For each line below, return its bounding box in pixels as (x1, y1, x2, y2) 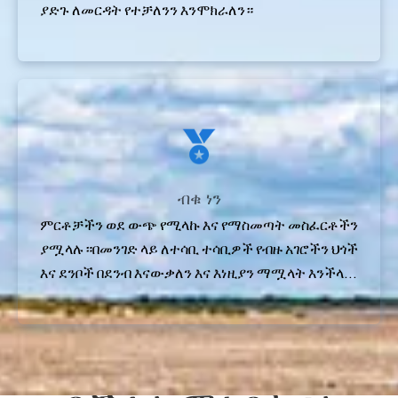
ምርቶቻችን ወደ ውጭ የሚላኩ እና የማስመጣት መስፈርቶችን (40, 217, 358, 233)
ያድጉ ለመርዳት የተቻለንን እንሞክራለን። (40, 2, 253, 18)
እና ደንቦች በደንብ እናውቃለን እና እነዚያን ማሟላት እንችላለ (40, 265, 353, 281)
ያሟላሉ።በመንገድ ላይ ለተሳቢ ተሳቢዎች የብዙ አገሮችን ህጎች (40, 241, 358, 257)
